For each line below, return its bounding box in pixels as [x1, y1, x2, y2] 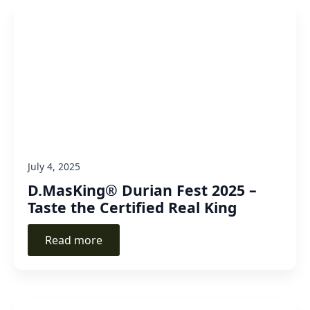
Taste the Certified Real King [28, 197, 237, 217]
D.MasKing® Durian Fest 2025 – [28, 179, 257, 200]
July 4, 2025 [28, 159, 80, 173]
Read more [45, 232, 102, 248]
